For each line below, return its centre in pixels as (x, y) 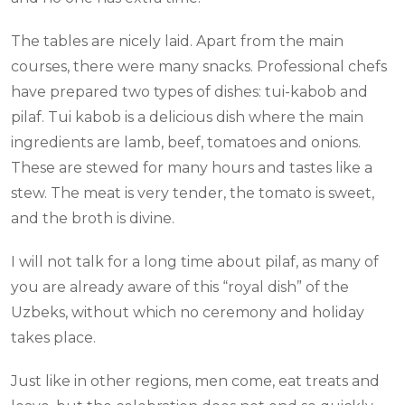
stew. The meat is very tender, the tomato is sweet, (193, 193)
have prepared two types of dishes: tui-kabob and (189, 92)
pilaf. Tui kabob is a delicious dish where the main (187, 118)
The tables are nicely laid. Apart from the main (177, 42)
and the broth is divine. (93, 219)
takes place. (53, 338)
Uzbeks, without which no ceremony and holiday (188, 313)
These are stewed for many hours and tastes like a (192, 168)
